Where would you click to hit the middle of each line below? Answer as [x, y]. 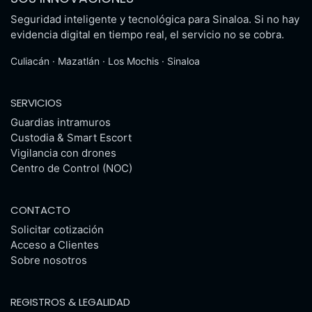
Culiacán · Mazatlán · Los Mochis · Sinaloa [105, 61]
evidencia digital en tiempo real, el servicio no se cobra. [147, 34]
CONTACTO [40, 210]
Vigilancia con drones [63, 153]
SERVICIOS [36, 103]
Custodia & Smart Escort [71, 138]
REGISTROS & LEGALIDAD [70, 302]
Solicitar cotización [57, 229]
